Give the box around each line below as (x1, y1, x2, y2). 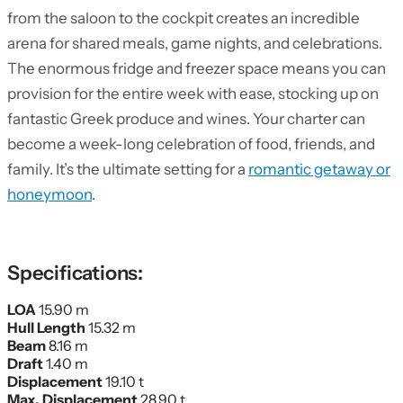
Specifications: (7, 261, 143, 285)
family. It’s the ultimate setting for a (7, 160, 248, 178)
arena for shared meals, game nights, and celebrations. (7, 34, 382, 52)
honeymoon (7, 185, 92, 203)
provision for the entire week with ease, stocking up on (7, 85, 379, 103)
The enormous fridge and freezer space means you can (7, 59, 386, 77)
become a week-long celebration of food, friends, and (7, 135, 375, 153)
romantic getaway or (248, 160, 390, 178)
